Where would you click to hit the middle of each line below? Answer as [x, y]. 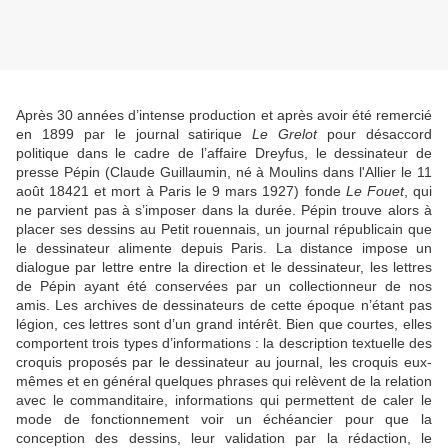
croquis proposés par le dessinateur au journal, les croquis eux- [224, 362]
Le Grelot [285, 134]
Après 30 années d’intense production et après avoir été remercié [224, 115]
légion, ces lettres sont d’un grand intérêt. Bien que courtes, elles [224, 324]
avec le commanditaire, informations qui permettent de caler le [224, 400]
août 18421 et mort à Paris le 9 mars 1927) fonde [181, 191]
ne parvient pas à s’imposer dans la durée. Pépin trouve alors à [224, 210]
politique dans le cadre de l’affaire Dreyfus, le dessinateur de [224, 153]
